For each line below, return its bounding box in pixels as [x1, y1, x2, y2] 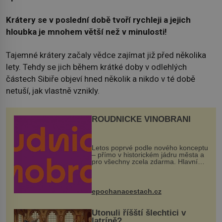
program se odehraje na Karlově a [91, 165, 199, 173]
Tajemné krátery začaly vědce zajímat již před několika [6, 50, 206, 60]
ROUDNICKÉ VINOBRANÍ [91, 114, 191, 124]
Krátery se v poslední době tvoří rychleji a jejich [6, 15, 191, 25]
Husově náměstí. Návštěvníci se [91, 171, 192, 180]
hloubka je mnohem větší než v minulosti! [6, 27, 166, 37]
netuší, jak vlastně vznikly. [6, 85, 100, 96]
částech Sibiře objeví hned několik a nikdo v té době [6, 73, 195, 84]
